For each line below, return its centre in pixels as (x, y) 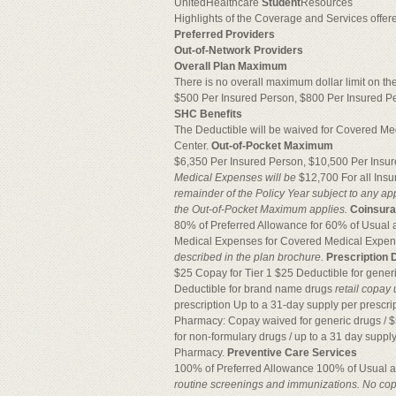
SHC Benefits (208, 114)
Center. (193, 146)
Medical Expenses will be (236, 178)
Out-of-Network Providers (239, 50)
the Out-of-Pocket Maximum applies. (262, 209)
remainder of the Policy (231, 194)
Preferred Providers (225, 34)
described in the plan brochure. (250, 257)
